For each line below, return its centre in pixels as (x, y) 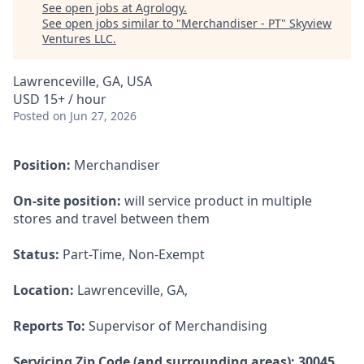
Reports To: (49, 326)
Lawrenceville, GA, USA (82, 81)
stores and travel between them (111, 219)
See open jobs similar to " (112, 23)
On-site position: (67, 201)
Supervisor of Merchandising (176, 326)
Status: (36, 254)
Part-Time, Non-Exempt (132, 254)
